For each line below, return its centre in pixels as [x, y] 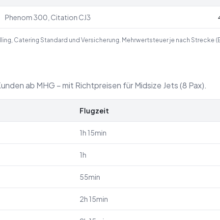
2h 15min [94, 199]
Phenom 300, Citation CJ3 [48, 17]
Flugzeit [94, 110]
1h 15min [93, 133]
